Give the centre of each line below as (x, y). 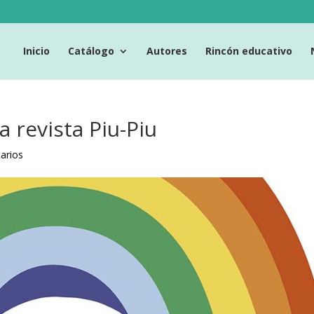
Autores (167, 50)
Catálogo (91, 50)
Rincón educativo (249, 50)
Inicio (36, 50)
